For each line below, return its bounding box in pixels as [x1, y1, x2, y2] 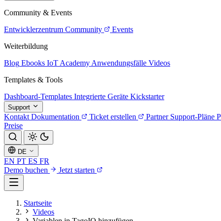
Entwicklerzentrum [4, 25, 63, 34]
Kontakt [4, 112, 29, 121]
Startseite [24, 199, 52, 207]
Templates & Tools [4, 75, 63, 84]
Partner [146, 112, 168, 121]
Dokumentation [31, 112, 79, 121]
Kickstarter [130, 92, 164, 101]
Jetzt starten [59, 166, 97, 174]
